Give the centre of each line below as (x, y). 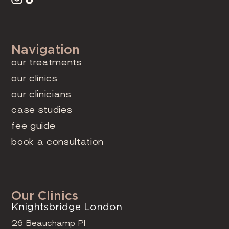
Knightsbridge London (67, 208)
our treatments (47, 63)
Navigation (46, 50)
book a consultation (58, 142)
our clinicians (41, 95)
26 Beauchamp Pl (49, 223)
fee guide (33, 126)
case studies (42, 110)
